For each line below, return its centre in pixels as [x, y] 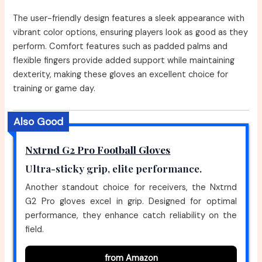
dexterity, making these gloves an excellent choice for [121, 75]
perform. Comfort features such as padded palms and [120, 47]
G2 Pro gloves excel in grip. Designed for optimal [131, 202]
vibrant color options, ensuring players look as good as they [131, 33]
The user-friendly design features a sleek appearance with [129, 19]
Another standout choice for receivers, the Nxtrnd [131, 188]
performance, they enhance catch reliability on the [131, 216]
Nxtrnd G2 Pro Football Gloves [98, 150]
